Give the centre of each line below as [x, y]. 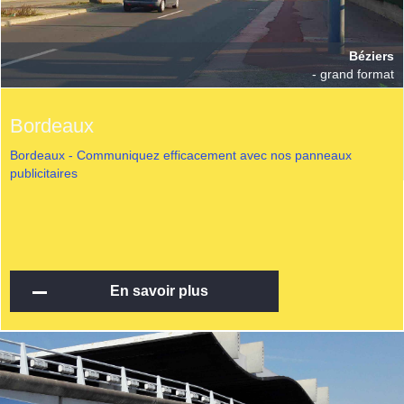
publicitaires [43, 174]
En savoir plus [159, 291]
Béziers [372, 55]
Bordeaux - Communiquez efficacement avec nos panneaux [180, 156]
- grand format [353, 73]
